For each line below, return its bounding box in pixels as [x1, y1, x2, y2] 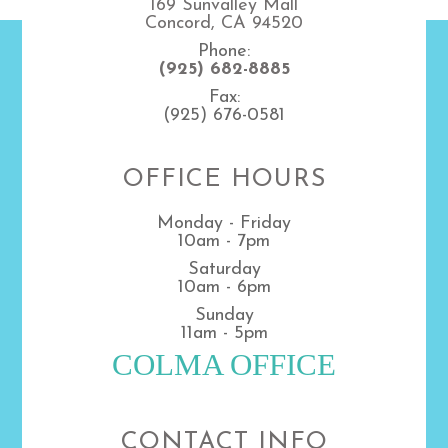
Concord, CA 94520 [145, 13, 303, 33]
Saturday [187, 259, 261, 279]
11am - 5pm [180, 323, 268, 343]
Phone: [198, 41, 250, 61]
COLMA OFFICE [112, 347, 336, 382]
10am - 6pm [177, 277, 271, 297]
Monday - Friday [157, 213, 291, 233]
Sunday [194, 305, 254, 325]
